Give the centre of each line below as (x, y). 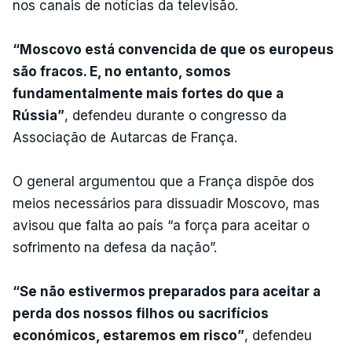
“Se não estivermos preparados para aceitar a (167, 291)
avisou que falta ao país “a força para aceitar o (161, 225)
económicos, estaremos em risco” (128, 335)
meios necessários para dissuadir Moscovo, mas (166, 203)
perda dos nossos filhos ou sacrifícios (141, 313)
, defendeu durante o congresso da (176, 115)
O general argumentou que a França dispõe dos (163, 181)
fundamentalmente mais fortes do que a (148, 93)
